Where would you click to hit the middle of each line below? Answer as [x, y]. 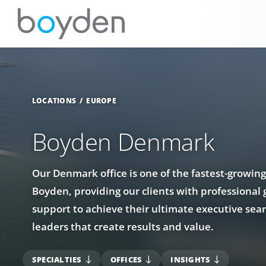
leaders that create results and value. [123, 226]
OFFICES [126, 259]
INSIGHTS [191, 259]
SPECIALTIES [57, 259]
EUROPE [101, 101]
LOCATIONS [54, 101]
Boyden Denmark [123, 141]
